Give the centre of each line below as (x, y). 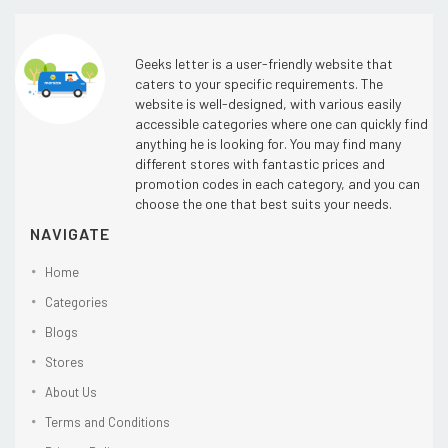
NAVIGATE (70, 233)
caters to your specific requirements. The (259, 83)
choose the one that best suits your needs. (263, 203)
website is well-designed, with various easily (268, 103)
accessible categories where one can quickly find (281, 123)
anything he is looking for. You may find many (268, 143)
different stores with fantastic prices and (260, 163)
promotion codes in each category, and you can (277, 183)
